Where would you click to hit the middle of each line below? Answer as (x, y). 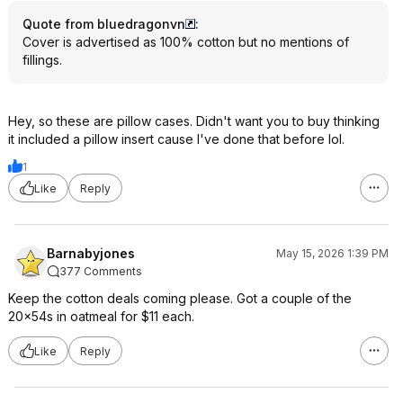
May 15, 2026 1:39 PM (332, 253)
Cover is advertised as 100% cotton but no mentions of (186, 42)
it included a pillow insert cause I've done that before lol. (176, 139)
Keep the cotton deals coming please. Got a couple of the (180, 298)
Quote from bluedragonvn (104, 24)
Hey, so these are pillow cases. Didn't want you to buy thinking (194, 121)
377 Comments (101, 271)
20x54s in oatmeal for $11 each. (101, 316)
